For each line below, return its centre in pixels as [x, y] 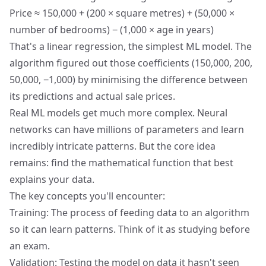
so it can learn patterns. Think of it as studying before [130, 229]
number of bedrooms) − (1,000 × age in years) [112, 30]
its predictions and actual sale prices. [92, 96]
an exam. [30, 246]
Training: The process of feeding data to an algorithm [129, 213]
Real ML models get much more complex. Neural [118, 113]
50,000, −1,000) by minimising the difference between [129, 80]
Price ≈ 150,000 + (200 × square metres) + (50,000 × [122, 13]
